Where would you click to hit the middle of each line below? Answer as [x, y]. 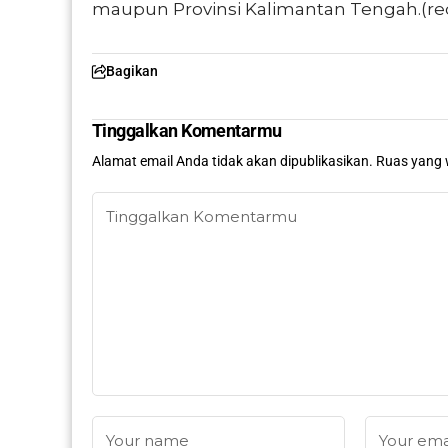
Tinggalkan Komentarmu [187, 131]
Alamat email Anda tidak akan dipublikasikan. [232, 161]
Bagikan [132, 71]
